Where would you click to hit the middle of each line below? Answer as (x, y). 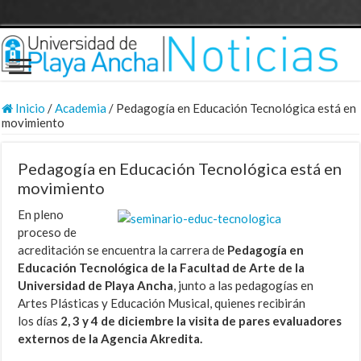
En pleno (41, 215)
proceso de (48, 232)
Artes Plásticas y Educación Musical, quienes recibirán (162, 303)
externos (44, 339)
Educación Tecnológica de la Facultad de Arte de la (162, 268)
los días (39, 321)
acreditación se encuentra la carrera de (123, 250)
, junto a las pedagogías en (244, 286)
